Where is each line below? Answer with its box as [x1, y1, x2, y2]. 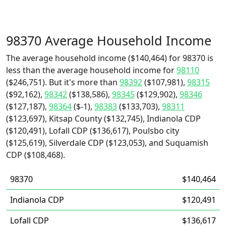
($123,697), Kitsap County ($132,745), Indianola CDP [6, 113, 201, 124]
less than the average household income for [6, 65, 177, 76]
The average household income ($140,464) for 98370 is [6, 52, 213, 64]
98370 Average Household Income [6, 32, 211, 49]
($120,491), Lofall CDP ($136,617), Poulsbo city [6, 125, 179, 136]
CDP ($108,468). [6, 149, 65, 160]
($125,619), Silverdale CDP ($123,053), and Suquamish [6, 137, 208, 148]
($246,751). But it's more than [6, 77, 120, 88]
